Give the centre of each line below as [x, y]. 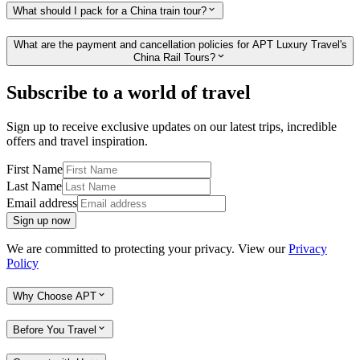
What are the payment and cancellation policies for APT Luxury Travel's [180, 45]
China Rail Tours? [175, 58]
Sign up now [41, 221]
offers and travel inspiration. [77, 141]
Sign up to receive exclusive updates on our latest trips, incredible [172, 127]
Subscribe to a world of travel [129, 93]
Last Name [34, 186]
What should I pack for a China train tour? [110, 11]
